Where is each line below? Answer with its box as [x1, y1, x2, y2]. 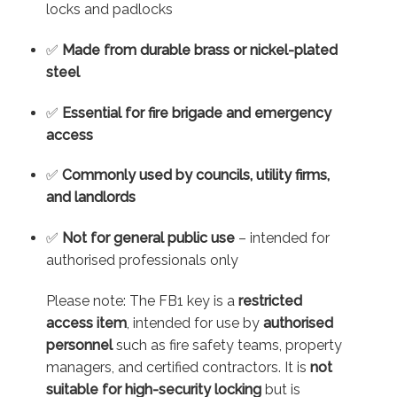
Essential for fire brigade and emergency [61, 104, 331, 121]
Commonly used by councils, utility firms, [61, 167, 330, 184]
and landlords [45, 189, 136, 206]
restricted [237, 292, 302, 309]
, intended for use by [126, 314, 263, 331]
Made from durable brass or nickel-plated [61, 41, 338, 58]
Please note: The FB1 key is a [45, 292, 238, 309]
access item [45, 314, 127, 331]
